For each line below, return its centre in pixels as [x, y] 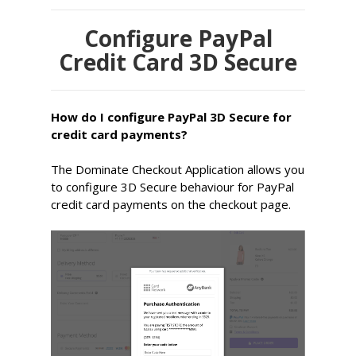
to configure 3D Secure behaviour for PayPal [173, 187]
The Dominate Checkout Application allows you [178, 169]
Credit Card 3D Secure [178, 62]
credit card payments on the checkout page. [171, 204]
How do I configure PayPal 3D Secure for [172, 117]
